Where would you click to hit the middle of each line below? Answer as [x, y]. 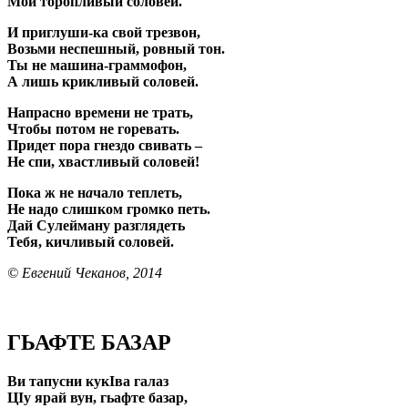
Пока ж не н [46, 193]
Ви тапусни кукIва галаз [88, 382]
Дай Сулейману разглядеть [96, 226]
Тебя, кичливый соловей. [91, 242]
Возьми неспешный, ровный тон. [116, 49]
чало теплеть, [138, 193]
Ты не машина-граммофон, [97, 66]
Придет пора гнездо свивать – [105, 146]
